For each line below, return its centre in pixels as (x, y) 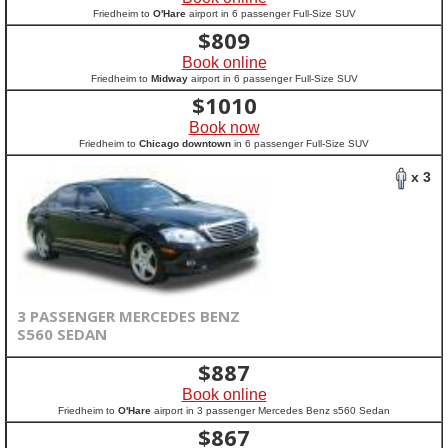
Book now (224, 127)
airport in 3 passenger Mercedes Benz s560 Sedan (270, 410)
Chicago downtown (185, 143)
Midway (169, 78)
